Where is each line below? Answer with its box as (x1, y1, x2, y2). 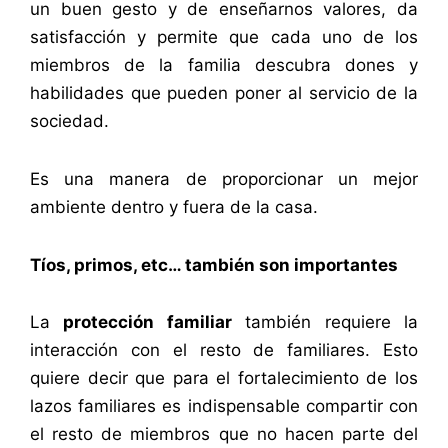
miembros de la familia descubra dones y (30, 55, 418, 76)
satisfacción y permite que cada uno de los (30, 27, 418, 48)
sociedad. (30, 111, 114, 132)
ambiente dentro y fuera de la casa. (30, 196, 323, 217)
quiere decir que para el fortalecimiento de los (30, 368, 418, 389)
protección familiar (63, 312, 232, 333)
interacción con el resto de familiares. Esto (30, 340, 418, 361)
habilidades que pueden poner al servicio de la (30, 83, 418, 104)
